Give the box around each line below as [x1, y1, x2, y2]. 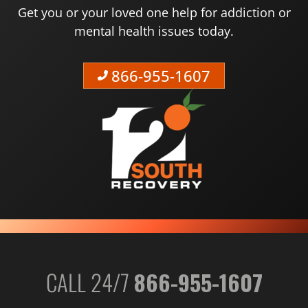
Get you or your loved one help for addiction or [17, 4, 291, 21]
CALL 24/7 [45, 265, 134, 298]
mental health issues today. [74, 23, 234, 40]
